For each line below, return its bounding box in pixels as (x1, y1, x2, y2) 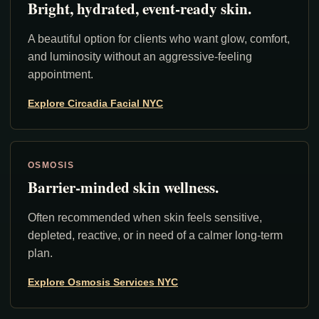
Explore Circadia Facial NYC (28, 97, 163, 109)
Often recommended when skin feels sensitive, (28, 211, 262, 224)
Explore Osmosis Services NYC (28, 276, 178, 288)
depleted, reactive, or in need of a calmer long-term (28, 229, 283, 241)
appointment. (28, 68, 93, 80)
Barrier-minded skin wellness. (28, 175, 219, 198)
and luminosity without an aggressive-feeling (28, 50, 252, 63)
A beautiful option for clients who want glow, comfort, (28, 32, 290, 45)
